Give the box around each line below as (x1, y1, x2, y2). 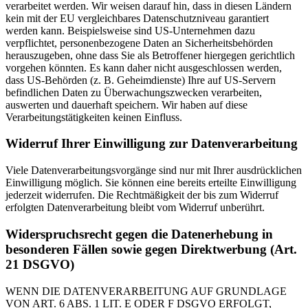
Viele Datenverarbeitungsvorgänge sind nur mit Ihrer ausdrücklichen (5, 164, 302, 177)
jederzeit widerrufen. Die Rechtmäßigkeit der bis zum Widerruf (5, 189, 278, 201)
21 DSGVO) (5, 256, 74, 272)
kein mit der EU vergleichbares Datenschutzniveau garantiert (5, 12, 269, 24)
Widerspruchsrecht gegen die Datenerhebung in (5, 226, 273, 241)
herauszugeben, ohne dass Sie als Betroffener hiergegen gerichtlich (5, 49, 295, 61)
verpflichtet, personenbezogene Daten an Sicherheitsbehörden (5, 36, 273, 49)
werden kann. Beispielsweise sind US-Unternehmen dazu (5, 24, 255, 36)
